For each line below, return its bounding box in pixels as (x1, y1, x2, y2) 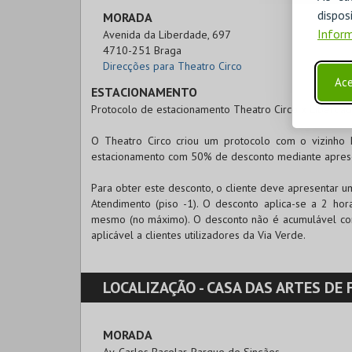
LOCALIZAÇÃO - (103, 277, 207, 298)
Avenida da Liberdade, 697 (103, 27, 231, 42)
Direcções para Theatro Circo (103, 59, 242, 73)
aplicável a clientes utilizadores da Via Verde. (91, 228, 306, 242)
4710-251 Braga (103, 43, 181, 57)
